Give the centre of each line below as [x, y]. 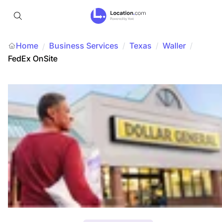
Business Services [84, 46]
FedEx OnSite [33, 58]
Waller [174, 46]
